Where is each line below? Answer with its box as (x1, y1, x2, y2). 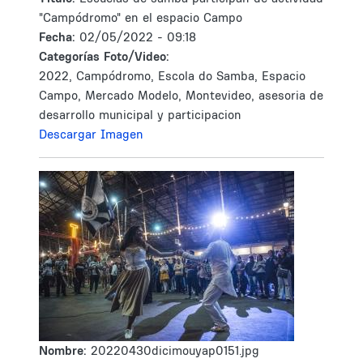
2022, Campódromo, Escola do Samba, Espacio (39, 68, 305, 83)
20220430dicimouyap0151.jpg (91, 343, 259, 358)
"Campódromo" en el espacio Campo (39, 10, 242, 25)
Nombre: (39, 343, 91, 358)
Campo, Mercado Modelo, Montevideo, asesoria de (39, 88, 323, 103)
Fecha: (39, 29, 79, 45)
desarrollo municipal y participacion (39, 107, 241, 122)
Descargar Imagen (39, 126, 143, 142)
